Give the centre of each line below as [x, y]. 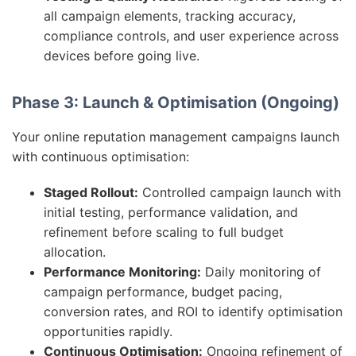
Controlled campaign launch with [240, 192]
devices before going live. [122, 56]
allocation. [75, 252]
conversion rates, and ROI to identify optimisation [193, 311]
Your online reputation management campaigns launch [176, 137]
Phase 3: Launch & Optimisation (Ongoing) [176, 103]
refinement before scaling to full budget [164, 232]
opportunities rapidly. [108, 331]
